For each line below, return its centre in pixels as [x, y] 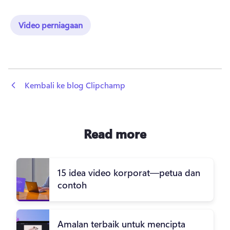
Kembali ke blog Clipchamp [75, 85]
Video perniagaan [51, 25]
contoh [72, 185]
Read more [115, 134]
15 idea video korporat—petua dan [129, 173]
